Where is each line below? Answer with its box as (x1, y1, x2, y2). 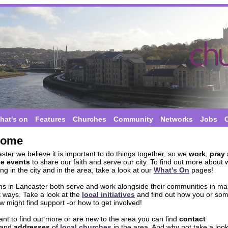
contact (179, 215, 206, 223)
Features (35, 115, 66, 123)
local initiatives (82, 190, 135, 198)
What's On (154, 166, 189, 174)
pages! (189, 166, 213, 174)
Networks (160, 115, 193, 123)
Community (113, 115, 153, 123)
